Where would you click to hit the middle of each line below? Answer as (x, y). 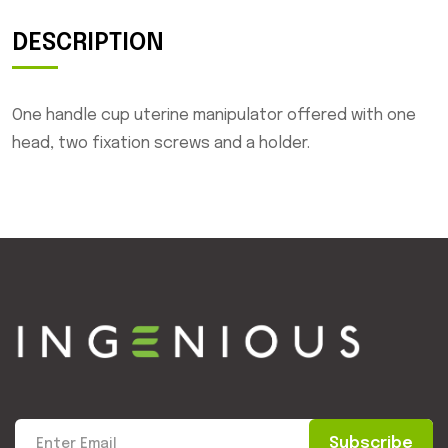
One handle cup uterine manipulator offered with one (214, 115)
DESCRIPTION (88, 43)
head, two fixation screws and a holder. (161, 143)
